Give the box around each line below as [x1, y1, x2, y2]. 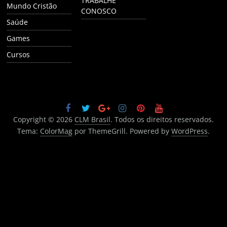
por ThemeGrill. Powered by [72, 126, 171, 136]
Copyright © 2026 [13, 115, 74, 125]
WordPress [171, 126, 208, 136]
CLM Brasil [74, 115, 110, 125]
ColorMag [40, 126, 72, 136]
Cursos [7, 50, 30, 60]
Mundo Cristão [7, 1, 57, 11]
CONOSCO [81, 6, 117, 16]
